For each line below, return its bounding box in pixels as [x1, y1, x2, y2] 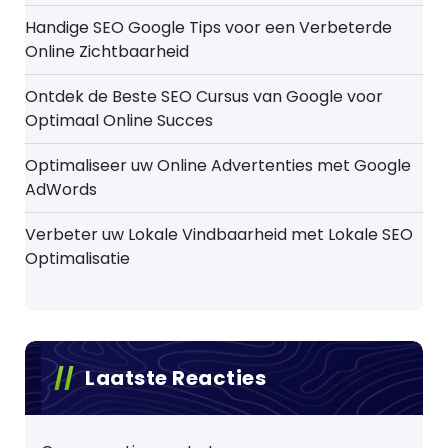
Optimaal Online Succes [25, 109, 213, 132]
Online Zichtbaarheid [25, 40, 189, 63]
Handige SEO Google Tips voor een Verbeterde [25, 16, 392, 39]
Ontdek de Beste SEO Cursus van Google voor [25, 85, 383, 108]
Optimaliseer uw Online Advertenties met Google [25, 154, 411, 177]
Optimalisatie [25, 247, 130, 270]
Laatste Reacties [85, 364, 266, 392]
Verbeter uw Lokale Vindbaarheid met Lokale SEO [25, 223, 413, 246]
